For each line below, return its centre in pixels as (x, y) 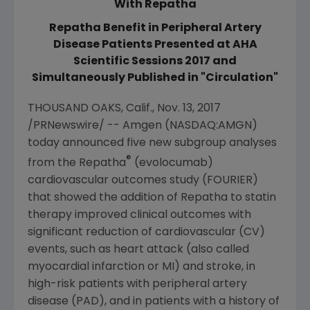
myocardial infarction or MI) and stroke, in (142, 267)
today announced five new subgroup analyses (152, 143)
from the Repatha (77, 164)
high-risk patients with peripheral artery (137, 285)
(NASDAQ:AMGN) (210, 126)
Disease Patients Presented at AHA (155, 45)
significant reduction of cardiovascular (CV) (146, 233)
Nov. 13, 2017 (189, 109)
